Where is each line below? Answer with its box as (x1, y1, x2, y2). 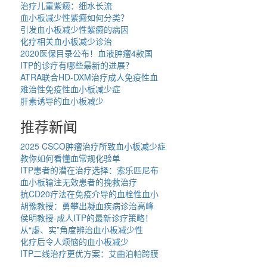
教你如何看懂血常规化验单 (20, 152, 121, 164)
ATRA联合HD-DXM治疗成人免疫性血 (20, 71, 159, 83)
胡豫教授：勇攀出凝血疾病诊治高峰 (20, 200, 154, 212)
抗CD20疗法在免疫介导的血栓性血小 (20, 188, 159, 200)
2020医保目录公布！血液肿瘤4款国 (20, 47, 153, 60)
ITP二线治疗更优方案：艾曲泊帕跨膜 (20, 247, 159, 260)
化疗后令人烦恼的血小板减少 (20, 235, 129, 248)
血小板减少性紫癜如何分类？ (20, 11, 129, 24)
